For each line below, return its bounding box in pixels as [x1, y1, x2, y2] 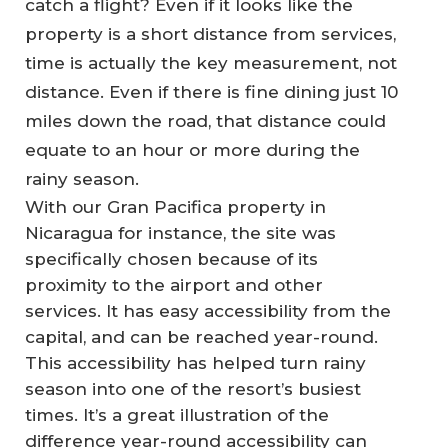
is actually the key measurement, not [65, 52, 397, 73]
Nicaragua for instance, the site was [25, 222, 336, 243]
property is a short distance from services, [25, 23, 396, 44]
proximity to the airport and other [25, 274, 323, 295]
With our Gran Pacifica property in [25, 196, 326, 217]
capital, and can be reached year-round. [25, 326, 378, 347]
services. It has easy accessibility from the [25, 300, 391, 321]
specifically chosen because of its [25, 248, 318, 269]
